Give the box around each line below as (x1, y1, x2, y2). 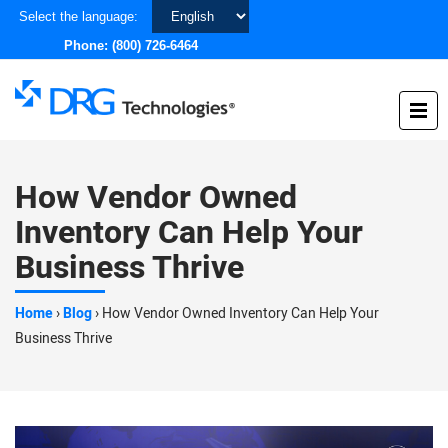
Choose (151, 3, 198, 18)
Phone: (64, 38, 112, 53)
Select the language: (19, 8, 138, 24)
